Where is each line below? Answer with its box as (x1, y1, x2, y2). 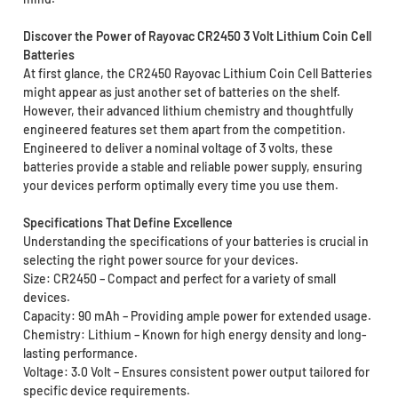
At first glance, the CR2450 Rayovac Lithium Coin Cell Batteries (22, 66, 372, 82)
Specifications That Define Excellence (22, 215, 233, 231)
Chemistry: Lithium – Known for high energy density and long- (22, 327, 367, 343)
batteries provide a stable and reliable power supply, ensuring (22, 159, 362, 175)
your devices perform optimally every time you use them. (22, 178, 338, 194)
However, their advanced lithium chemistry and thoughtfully (22, 103, 354, 119)
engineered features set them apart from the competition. (22, 122, 346, 138)
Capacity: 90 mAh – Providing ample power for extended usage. (22, 308, 371, 324)
